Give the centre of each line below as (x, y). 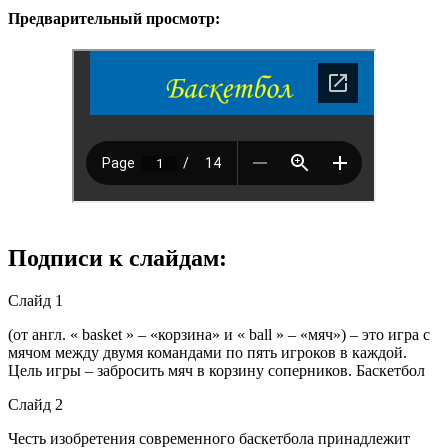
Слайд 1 (35, 300)
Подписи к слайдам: (117, 257)
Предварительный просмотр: (114, 18)
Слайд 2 (35, 404)
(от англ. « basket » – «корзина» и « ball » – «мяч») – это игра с (219, 334)
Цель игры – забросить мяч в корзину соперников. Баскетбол (216, 370)
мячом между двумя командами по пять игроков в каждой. (207, 352)
